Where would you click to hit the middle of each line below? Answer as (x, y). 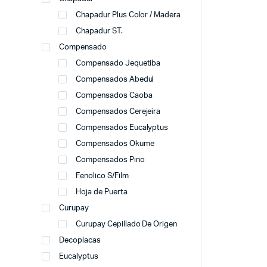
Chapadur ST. (99, 31)
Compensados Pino (110, 160)
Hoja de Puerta (102, 192)
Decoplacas (80, 240)
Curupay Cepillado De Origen (127, 224)
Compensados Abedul (115, 80)
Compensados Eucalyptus (122, 128)
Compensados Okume (115, 144)
